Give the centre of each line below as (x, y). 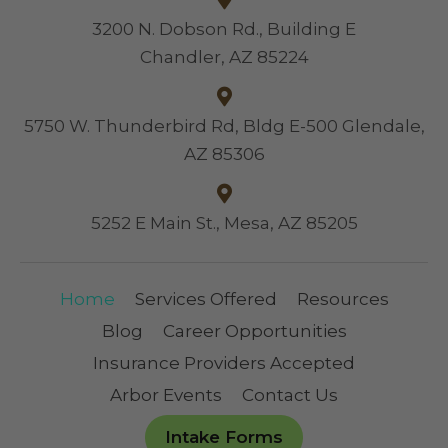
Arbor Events (166, 395)
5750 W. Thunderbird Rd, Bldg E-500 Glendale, (224, 126)
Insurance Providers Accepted (224, 363)
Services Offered (205, 299)
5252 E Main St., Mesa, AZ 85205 (224, 223)
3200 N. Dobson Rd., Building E (224, 29)
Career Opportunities (254, 331)
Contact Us (290, 395)
